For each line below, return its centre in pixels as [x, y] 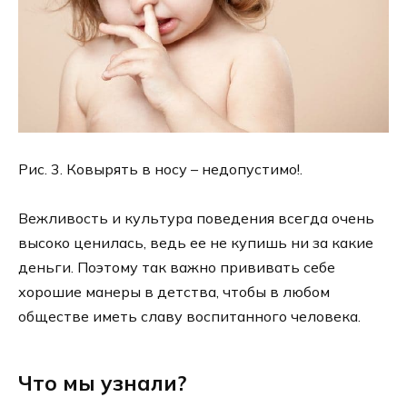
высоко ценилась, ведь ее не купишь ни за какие [196, 243]
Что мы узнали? [102, 383]
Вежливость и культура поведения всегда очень [196, 218]
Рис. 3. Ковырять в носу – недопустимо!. [160, 169]
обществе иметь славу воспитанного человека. [189, 317]
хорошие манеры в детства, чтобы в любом [174, 292]
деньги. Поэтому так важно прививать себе [177, 268]
